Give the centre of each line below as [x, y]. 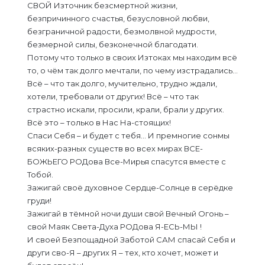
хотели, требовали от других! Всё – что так [113, 96]
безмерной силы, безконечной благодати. [113, 44]
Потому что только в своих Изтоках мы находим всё [132, 57]
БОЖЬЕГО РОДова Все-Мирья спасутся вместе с [127, 161]
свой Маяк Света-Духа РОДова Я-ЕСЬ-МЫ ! [114, 227]
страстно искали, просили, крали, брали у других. [126, 109]
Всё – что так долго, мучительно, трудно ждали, [122, 83]
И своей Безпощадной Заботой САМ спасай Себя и [131, 240]
